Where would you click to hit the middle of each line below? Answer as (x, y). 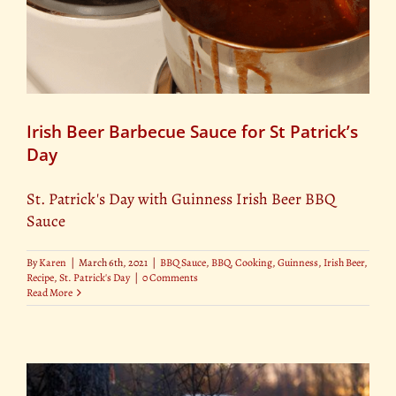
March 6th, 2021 (113, 262)
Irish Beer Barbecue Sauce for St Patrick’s (192, 131)
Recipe (40, 277)
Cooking (254, 262)
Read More (49, 292)
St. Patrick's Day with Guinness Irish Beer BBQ (181, 198)
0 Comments (170, 277)
